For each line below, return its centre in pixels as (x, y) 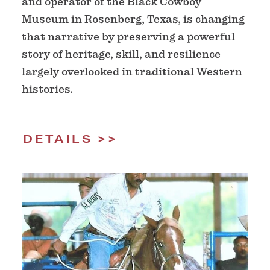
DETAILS (58, 139)
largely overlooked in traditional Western (132, 72)
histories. (47, 89)
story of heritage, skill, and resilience (121, 54)
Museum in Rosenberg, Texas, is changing (133, 19)
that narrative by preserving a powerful (128, 37)
